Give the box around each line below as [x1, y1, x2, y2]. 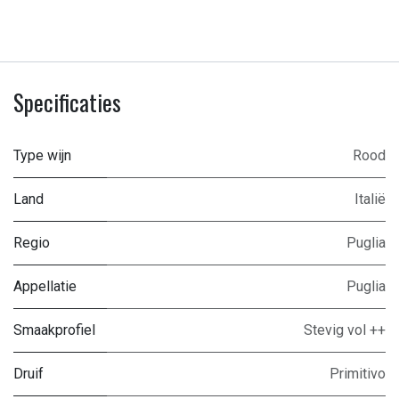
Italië [354, 191, 386, 208]
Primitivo [330, 365, 386, 382]
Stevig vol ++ [304, 322, 386, 338]
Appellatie [13, 278, 77, 295]
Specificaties [13, 85, 121, 118]
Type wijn [13, 147, 71, 164]
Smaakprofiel [13, 322, 95, 338]
